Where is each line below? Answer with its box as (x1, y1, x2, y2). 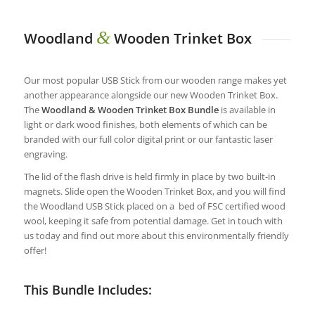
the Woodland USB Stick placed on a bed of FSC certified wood (23, 199, 285, 212)
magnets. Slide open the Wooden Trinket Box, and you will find (23, 184, 285, 198)
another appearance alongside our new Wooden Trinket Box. (23, 88, 278, 101)
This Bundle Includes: (23, 281, 152, 298)
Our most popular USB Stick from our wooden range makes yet (23, 73, 287, 86)
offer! (23, 243, 46, 257)
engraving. (23, 147, 67, 160)
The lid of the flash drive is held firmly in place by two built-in (23, 169, 276, 183)
